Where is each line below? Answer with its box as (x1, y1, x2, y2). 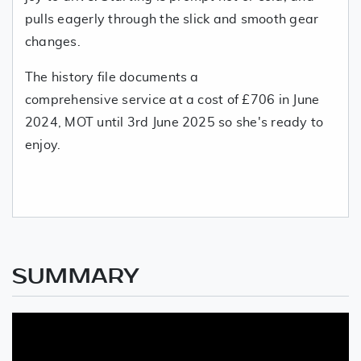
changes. (25, 35, 81, 49)
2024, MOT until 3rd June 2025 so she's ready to (25, 116, 324, 130)
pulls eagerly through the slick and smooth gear (25, 13, 319, 27)
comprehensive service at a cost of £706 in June (25, 93, 320, 107)
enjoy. (25, 139, 61, 152)
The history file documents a (25, 71, 199, 85)
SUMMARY (12, 263, 140, 290)
